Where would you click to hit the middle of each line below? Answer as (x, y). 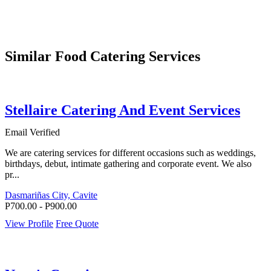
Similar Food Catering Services (103, 57)
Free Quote (77, 224)
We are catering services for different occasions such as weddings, (130, 153)
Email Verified (32, 132)
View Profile (29, 224)
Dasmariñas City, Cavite (51, 195)
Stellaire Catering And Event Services (122, 110)
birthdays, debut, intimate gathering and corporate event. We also (128, 164)
